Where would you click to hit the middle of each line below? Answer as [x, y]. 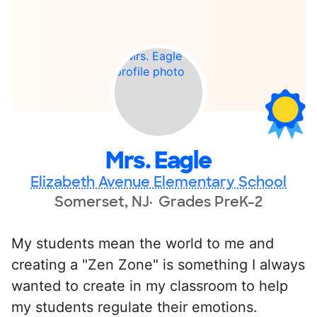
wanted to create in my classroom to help [150, 286]
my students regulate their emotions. [134, 307]
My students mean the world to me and [143, 243]
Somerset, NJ [102, 201]
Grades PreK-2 [211, 201]
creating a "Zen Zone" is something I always [158, 264]
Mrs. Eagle [158, 160]
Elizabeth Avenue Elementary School [158, 181]
